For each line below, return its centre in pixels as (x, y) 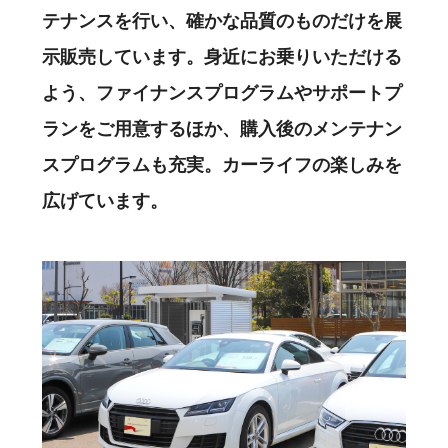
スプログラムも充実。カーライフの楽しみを (222, 164)
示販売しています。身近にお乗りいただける (222, 56)
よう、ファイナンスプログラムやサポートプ (222, 92)
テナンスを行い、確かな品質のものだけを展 (222, 20)
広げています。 (105, 200)
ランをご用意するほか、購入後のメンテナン (222, 128)
